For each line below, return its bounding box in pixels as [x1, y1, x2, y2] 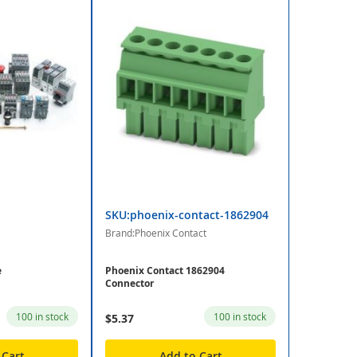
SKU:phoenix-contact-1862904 [105, 207, 269, 223]
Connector [105, 277, 155, 291]
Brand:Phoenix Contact [105, 226, 207, 240]
